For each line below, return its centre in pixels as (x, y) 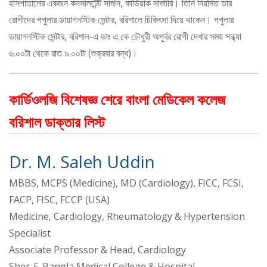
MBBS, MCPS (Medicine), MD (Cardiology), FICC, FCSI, (126, 183)
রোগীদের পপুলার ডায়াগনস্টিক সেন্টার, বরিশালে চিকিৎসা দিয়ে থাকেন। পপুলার (121, 20)
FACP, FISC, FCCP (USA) (59, 200)
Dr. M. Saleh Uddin (82, 162)
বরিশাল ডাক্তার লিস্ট (57, 122)
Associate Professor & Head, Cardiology (97, 250)
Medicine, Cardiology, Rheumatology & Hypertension (127, 217)
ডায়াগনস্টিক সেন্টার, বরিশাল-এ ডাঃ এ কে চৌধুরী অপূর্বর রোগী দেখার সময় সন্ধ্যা (125, 37)
